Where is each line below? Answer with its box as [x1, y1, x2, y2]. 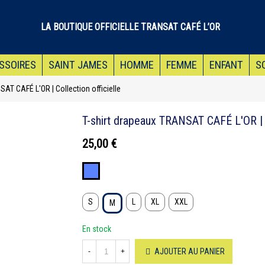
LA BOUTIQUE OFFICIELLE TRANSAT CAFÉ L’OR [40, 21, 220, 33]
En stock [82, 224, 111, 234]
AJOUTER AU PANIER [154, 247, 225, 257]
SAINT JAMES [48, 59, 108, 72]
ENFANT [209, 59, 243, 72]
